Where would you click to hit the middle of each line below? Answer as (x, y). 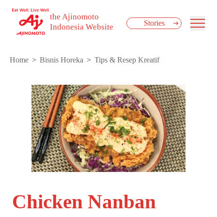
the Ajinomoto (75, 17)
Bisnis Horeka (62, 60)
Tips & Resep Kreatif (127, 60)
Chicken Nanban (84, 201)
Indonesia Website (82, 27)
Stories (154, 23)
